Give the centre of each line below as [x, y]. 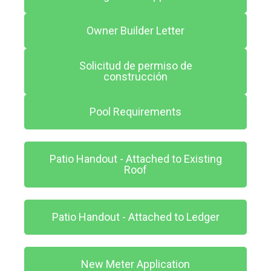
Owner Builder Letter [135, 31]
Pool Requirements [135, 112]
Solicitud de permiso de [135, 66]
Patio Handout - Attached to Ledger [135, 217]
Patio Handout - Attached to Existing [135, 159]
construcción [135, 77]
